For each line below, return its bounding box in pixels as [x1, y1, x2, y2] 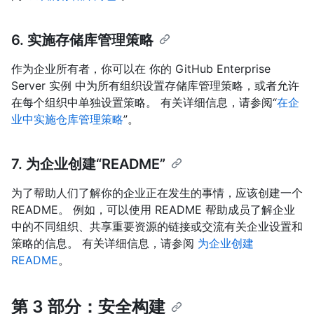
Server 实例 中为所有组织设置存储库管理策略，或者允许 [11, 78, 299, 93]
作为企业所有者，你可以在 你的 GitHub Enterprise [11, 62, 271, 76]
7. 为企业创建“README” [11, 156, 165, 173]
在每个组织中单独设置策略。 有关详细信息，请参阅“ [11, 95, 277, 110]
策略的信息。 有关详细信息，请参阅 [11, 236, 198, 251]
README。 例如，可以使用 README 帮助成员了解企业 [11, 203, 295, 217]
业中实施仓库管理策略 [11, 112, 123, 127]
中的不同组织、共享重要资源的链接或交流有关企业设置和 [11, 219, 303, 234]
